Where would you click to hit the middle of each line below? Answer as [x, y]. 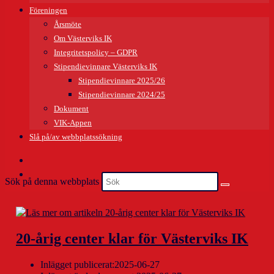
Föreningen [48, 10]
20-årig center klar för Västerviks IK [132, 238]
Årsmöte [68, 24]
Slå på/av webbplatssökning [76, 137]
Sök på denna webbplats [53, 181]
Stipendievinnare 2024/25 [122, 94]
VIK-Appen [73, 123]
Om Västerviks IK [83, 38]
